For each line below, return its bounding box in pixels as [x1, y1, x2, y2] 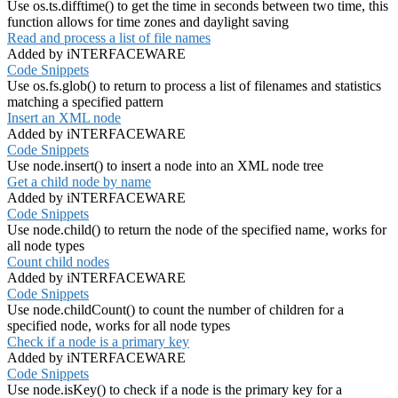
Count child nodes [7, 254, 109, 270]
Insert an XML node [7, 110, 121, 126]
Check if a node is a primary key [7, 334, 189, 350]
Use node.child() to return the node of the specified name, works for [7, 222, 386, 238]
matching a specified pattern [7, 94, 163, 110]
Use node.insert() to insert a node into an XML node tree [7, 158, 323, 174]
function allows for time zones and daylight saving [7, 14, 289, 30]
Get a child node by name [7, 174, 151, 190]
